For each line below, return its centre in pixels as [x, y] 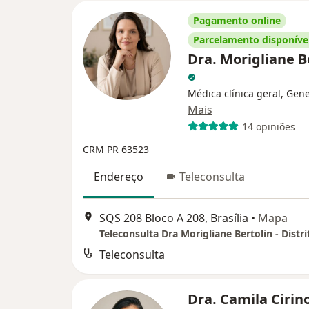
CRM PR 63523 [116, 150]
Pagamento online [237, 21]
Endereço [119, 177]
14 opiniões [268, 126]
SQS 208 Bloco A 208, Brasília [174, 218]
